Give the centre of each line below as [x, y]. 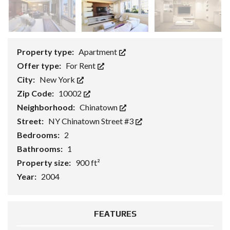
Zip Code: [36, 93]
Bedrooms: [39, 135]
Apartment [99, 52]
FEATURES [115, 214]
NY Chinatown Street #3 [92, 121]
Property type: [46, 52]
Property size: [45, 163]
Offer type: [40, 66]
